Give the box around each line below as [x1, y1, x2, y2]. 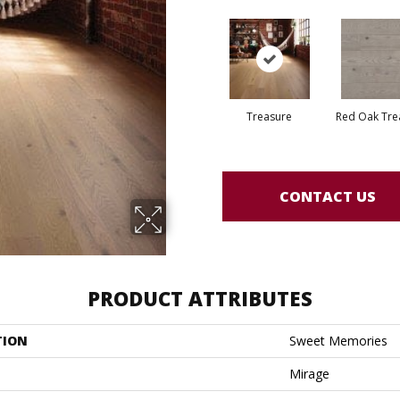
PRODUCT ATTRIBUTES [87, 285, 312, 312]
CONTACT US [279, 186, 376, 206]
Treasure [246, 109, 292, 124]
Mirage [289, 365, 329, 382]
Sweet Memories [289, 332, 387, 349]
